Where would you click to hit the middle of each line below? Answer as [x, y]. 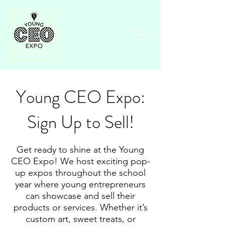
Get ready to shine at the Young [80, 150]
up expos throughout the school [80, 173]
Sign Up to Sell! [80, 122]
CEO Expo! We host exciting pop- [80, 161]
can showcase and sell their [80, 196]
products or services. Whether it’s [80, 207]
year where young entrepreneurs [80, 184]
